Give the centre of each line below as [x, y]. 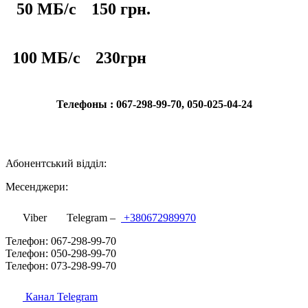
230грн [121, 58]
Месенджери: [37, 186]
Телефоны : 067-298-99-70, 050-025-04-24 [154, 104]
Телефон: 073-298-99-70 [61, 265]
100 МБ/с [46, 58]
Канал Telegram [60, 296]
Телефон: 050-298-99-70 [61, 253]
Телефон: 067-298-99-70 [61, 241]
